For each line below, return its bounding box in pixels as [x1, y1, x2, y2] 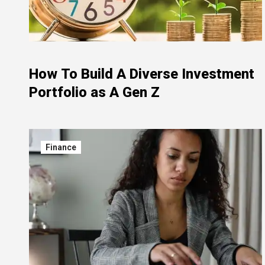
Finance [46, 143, 76, 152]
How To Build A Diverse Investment [29, 66, 254, 82]
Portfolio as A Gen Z [29, 84, 160, 101]
